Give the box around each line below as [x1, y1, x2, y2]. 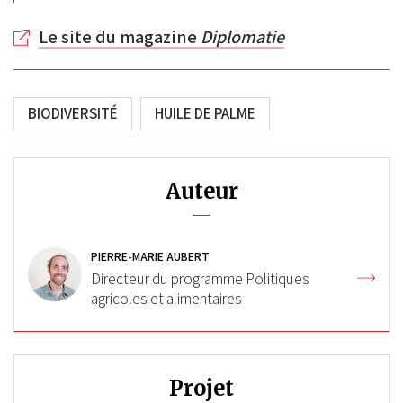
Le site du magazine [39, 25, 201, 49]
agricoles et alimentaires [91, 289, 242, 309]
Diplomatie [201, 25, 284, 49]
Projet [169, 375, 234, 401]
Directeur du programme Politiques [91, 269, 309, 289]
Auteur [165, 178, 238, 204]
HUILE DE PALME [155, 103, 255, 123]
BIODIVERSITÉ [28, 103, 118, 123]
